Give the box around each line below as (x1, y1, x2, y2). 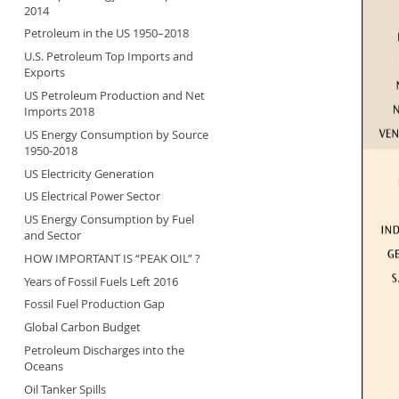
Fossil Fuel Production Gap (23, 296, 165, 313)
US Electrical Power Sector (23, 188, 160, 205)
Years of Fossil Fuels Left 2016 (23, 273, 178, 289)
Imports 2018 (23, 103, 94, 120)
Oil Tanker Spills (23, 380, 106, 397)
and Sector (23, 227, 81, 244)
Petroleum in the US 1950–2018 (23, 25, 189, 42)
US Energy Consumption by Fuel (23, 211, 194, 228)
